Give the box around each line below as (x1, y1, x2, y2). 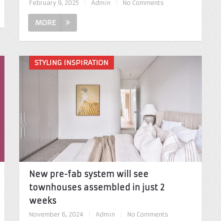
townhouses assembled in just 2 (29, 182, 165, 192)
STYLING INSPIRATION (34, 58, 109, 67)
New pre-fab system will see (29, 169, 148, 179)
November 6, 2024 (29, 210, 83, 218)
